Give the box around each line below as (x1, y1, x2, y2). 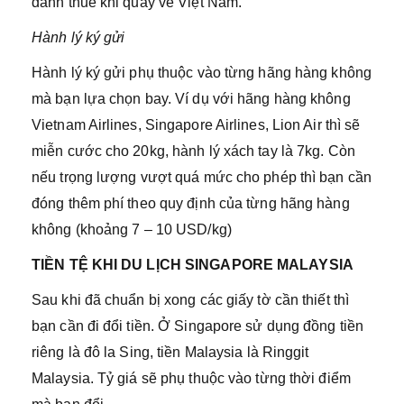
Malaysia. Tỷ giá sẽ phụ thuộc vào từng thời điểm (32, 370, 351, 386)
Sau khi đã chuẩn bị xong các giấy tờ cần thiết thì (32, 291, 350, 308)
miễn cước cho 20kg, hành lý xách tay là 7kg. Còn (32, 142, 355, 159)
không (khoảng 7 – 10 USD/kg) (32, 221, 232, 237)
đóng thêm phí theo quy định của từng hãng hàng (32, 195, 350, 211)
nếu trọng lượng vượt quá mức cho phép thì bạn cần (32, 169, 372, 185)
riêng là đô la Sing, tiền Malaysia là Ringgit (32, 344, 309, 360)
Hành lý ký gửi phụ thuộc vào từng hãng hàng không (32, 64, 372, 80)
